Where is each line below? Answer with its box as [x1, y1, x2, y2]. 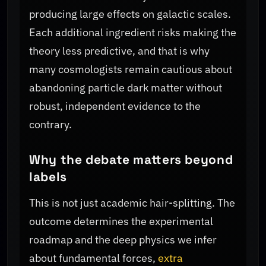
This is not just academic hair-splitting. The [29, 196, 235, 210]
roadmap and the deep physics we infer [29, 233, 217, 247]
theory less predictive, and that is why [29, 43, 210, 58]
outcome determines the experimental [29, 214, 213, 229]
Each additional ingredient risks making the [29, 25, 236, 39]
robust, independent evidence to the [29, 99, 201, 113]
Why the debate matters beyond [29, 151, 233, 167]
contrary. [29, 117, 72, 131]
